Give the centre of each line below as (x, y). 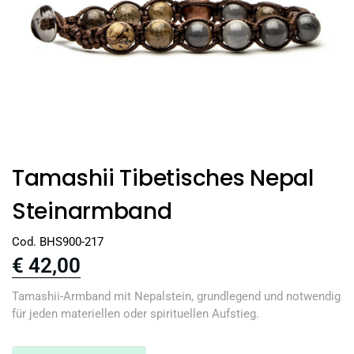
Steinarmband (92, 212)
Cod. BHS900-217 (58, 241)
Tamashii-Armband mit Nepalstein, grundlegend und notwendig (176, 296)
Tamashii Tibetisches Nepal (163, 179)
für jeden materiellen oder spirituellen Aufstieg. (136, 313)
